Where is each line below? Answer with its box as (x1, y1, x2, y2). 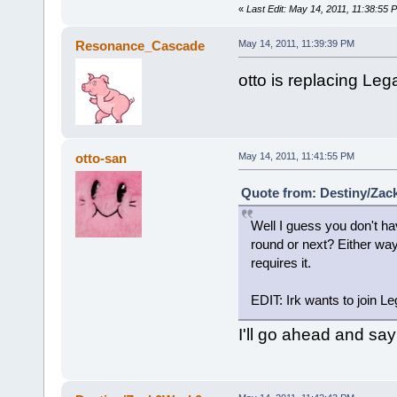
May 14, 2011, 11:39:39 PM (237, 37, 354, 49)
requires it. (250, 254, 311, 270)
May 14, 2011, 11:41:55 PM (237, 150, 354, 161)
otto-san (75, 150, 128, 166)
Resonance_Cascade (75, 37, 206, 53)
